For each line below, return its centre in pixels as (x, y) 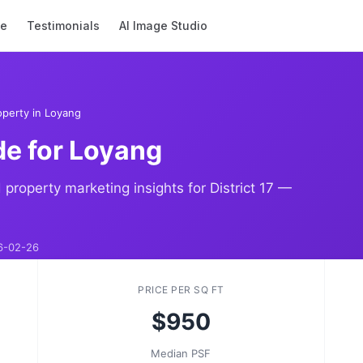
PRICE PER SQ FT (181, 290)
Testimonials (64, 26)
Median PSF (181, 353)
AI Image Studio (164, 26)
